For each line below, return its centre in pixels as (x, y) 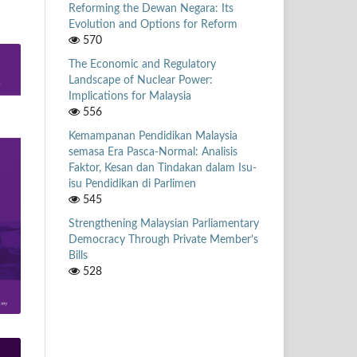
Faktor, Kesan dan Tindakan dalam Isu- (163, 168)
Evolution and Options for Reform (153, 24)
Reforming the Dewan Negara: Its (151, 8)
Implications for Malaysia (130, 96)
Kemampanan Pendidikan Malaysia (153, 136)
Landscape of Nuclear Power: (141, 80)
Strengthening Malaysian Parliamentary (164, 224)
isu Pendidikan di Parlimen (132, 184)
